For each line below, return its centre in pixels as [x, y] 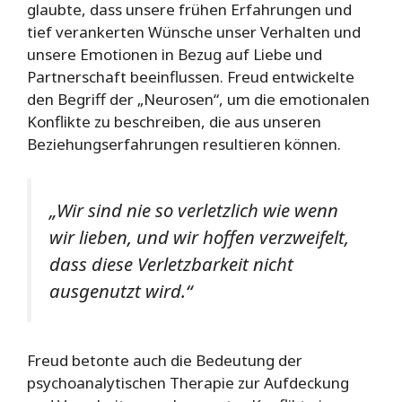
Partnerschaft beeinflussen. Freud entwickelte [191, 77]
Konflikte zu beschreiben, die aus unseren [174, 122]
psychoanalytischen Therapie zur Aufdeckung [188, 383]
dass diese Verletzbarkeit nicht [171, 263]
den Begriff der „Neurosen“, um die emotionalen [198, 100]
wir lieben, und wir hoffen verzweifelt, [199, 236]
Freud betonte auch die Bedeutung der [165, 361]
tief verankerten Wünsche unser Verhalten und [194, 32]
